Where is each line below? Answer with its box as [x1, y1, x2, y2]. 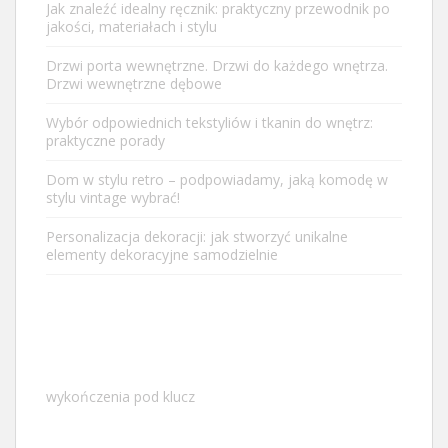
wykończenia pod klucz [46, 386, 195, 406]
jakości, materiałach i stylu [46, 16, 217, 36]
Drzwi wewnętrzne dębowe [46, 73, 222, 93]
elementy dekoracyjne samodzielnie [46, 244, 278, 264]
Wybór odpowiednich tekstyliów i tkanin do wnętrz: [46, 112, 373, 132]
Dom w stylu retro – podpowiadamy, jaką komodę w [46, 169, 388, 189]
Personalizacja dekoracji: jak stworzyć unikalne [46, 226, 348, 246]
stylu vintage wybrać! [46, 187, 180, 207]
